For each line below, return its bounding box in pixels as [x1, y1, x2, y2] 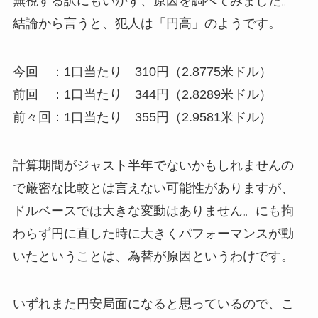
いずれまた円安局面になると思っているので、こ [12, 297, 294, 312]
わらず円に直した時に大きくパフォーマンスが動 [12, 226, 294, 241]
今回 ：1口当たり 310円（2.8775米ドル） [12, 64, 272, 79]
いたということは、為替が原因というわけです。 [12, 248, 294, 263]
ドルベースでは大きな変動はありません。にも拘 [12, 203, 294, 218]
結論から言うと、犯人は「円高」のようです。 [12, 16, 281, 31]
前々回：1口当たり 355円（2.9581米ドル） [12, 109, 272, 124]
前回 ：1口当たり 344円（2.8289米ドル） [12, 87, 272, 102]
